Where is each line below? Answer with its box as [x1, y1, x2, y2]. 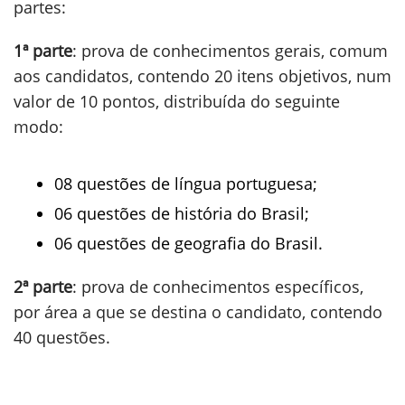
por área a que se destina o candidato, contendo [14, 301, 382, 323]
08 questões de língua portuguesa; [54, 173, 317, 194]
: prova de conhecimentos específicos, [72, 276, 363, 297]
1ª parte [14, 40, 72, 61]
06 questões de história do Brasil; [54, 202, 309, 224]
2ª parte [14, 276, 72, 297]
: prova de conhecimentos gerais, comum [72, 40, 388, 61]
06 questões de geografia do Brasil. [54, 232, 323, 254]
